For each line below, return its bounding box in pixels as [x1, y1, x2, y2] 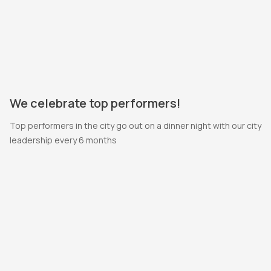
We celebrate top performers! [10, 95, 181, 111]
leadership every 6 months [10, 134, 117, 146]
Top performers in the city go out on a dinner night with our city [10, 120, 261, 131]
